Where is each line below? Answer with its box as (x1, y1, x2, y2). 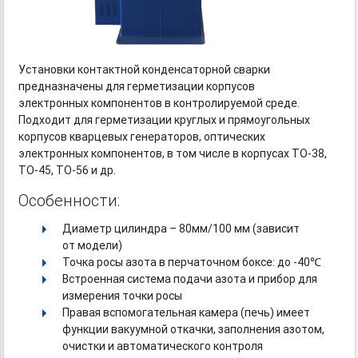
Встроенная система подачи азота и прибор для (62, 272, 318, 287)
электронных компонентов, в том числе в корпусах (18, 146, 292, 161)
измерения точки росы (62, 288, 183, 304)
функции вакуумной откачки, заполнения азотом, (62, 322, 325, 337)
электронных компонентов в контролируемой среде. (18, 96, 300, 111)
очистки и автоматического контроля (62, 339, 264, 354)
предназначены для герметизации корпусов (18, 79, 256, 94)
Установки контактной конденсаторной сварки (18, 62, 271, 78)
